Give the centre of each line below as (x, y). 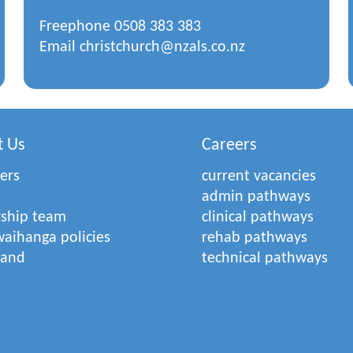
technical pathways (265, 258)
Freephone (77, 27)
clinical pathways (258, 217)
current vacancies (259, 176)
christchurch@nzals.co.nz (163, 47)
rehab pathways (255, 238)
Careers (230, 145)
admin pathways (256, 197)
